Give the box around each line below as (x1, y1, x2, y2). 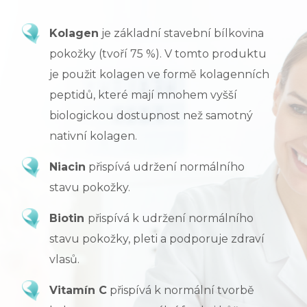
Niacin (49, 160, 86, 173)
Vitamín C (49, 283, 107, 297)
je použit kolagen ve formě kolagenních (49, 67, 269, 81)
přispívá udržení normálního (85, 160, 245, 173)
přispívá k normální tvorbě (106, 283, 254, 297)
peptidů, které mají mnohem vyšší (49, 88, 237, 101)
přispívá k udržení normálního (87, 211, 254, 225)
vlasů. (49, 252, 79, 266)
